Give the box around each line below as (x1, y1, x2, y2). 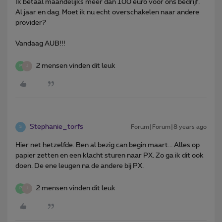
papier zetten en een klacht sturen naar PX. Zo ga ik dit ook (15, 152, 204, 159)
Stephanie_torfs (30, 123, 83, 130)
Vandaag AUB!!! (15, 40, 65, 47)
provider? (15, 19, 46, 26)
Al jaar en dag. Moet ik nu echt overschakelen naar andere (15, 8, 199, 16)
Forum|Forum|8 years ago (131, 123, 207, 130)
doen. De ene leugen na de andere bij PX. (15, 162, 144, 169)
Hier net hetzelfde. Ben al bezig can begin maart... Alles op (15, 141, 200, 149)
